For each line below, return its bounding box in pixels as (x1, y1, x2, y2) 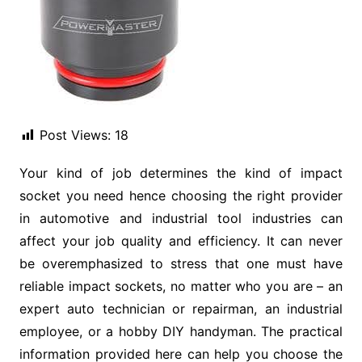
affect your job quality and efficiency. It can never (19, 233, 343, 249)
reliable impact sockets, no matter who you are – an (19, 278, 343, 294)
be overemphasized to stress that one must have (19, 255, 343, 271)
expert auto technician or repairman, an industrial (19, 301, 343, 317)
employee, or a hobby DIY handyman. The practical (19, 323, 343, 339)
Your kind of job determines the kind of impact (19, 165, 343, 181)
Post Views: (39, 127, 111, 143)
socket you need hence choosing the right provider (19, 187, 343, 204)
